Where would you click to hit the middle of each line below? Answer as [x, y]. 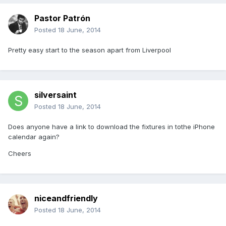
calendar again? [34, 137]
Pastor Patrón [62, 18]
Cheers [20, 154]
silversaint [55, 95]
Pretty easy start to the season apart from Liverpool [90, 50]
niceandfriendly [66, 199]
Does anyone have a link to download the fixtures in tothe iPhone [111, 127]
